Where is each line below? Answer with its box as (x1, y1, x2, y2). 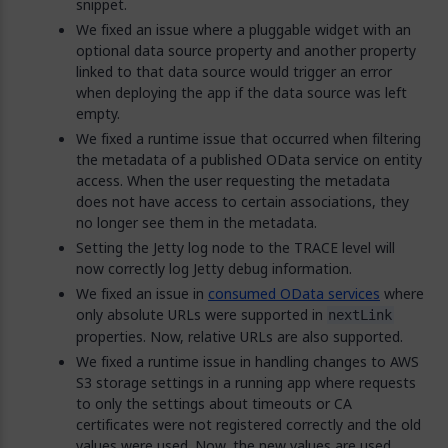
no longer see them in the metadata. (76, 212, 317, 233)
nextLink (328, 307, 393, 323)
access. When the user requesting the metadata (76, 170, 390, 191)
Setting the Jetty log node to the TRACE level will (76, 237, 395, 258)
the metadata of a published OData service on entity (76, 149, 422, 170)
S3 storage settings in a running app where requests (76, 372, 416, 393)
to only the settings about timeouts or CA (76, 393, 352, 414)
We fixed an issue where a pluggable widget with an (76, 19, 411, 40)
